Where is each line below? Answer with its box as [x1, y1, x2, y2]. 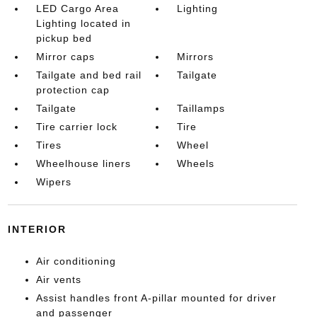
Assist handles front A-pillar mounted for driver [35, 292, 277, 304]
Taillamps [177, 102, 226, 114]
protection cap [35, 83, 110, 96]
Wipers [35, 175, 71, 188]
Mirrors [177, 50, 214, 62]
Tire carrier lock [35, 120, 117, 132]
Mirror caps [35, 50, 95, 62]
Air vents [35, 273, 81, 285]
